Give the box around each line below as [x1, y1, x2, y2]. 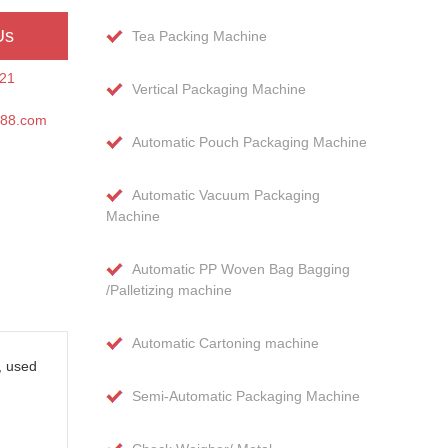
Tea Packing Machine [132, 28, 267, 44]
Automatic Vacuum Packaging [132, 187, 320, 203]
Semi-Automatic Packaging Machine [132, 388, 360, 404]
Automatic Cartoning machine [132, 335, 319, 351]
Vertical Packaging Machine [132, 81, 306, 97]
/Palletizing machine [106, 282, 232, 298]
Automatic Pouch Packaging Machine [132, 134, 367, 150]
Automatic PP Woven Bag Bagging [132, 261, 350, 277]
